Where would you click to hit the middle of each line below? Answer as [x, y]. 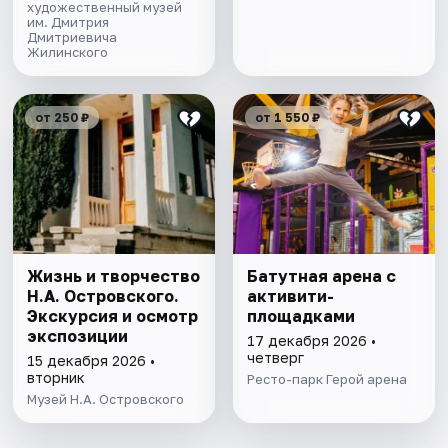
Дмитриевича [72, 37]
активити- [290, 296]
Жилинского [68, 52]
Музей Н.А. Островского [106, 399]
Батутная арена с [321, 276]
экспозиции [78, 336]
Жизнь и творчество [114, 276]
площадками [300, 316]
